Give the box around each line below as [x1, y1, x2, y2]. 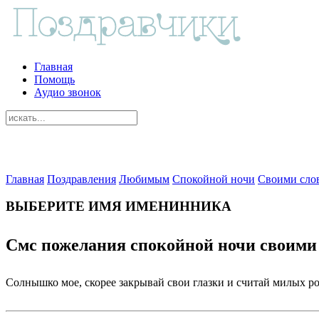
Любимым [119, 172, 169, 185]
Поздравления [47, 172, 116, 185]
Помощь [34, 73, 75, 85]
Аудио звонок [34, 85, 101, 98]
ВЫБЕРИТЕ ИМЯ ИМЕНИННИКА [6, 199, 231, 214]
